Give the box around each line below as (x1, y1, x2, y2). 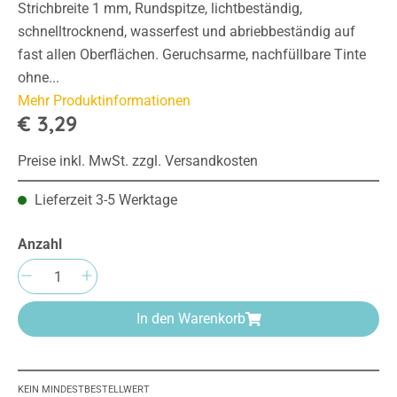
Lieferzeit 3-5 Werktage (31, 191, 177, 209)
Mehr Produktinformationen (18, 92, 191, 110)
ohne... (18, 69, 59, 87)
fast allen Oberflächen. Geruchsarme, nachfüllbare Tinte (18, 46, 366, 64)
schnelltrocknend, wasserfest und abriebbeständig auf (18, 23, 355, 41)
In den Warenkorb (136, 310, 245, 328)
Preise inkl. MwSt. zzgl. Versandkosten (18, 152, 258, 170)
